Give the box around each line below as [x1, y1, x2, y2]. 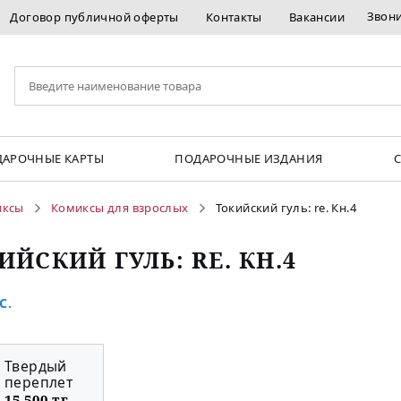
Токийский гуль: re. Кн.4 [215, 200, 357, 217]
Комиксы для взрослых [50, 200, 189, 217]
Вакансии [288, 9, 346, 25]
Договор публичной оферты [10, 9, 179, 25]
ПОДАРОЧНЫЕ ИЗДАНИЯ [175, 150, 323, 167]
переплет [4, 372, 73, 393]
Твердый [4, 356, 67, 377]
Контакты [205, 9, 262, 25]
